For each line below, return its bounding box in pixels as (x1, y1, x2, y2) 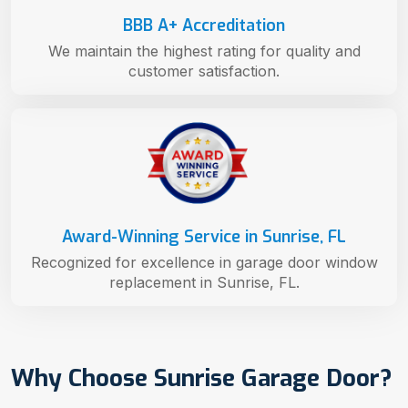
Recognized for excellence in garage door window (30, 253, 378, 272)
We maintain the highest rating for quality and (47, 41, 361, 60)
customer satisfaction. (128, 61, 280, 80)
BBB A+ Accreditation (123, 14, 285, 36)
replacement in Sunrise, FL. (108, 273, 300, 292)
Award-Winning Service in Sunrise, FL (62, 226, 346, 249)
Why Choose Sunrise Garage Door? (11, 362, 393, 395)
